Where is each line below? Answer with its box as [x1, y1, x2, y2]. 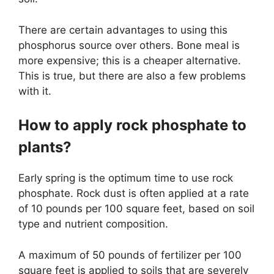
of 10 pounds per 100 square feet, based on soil [18, 202, 254, 215]
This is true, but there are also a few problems [18, 69, 246, 82]
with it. [18, 84, 51, 97]
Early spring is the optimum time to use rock [18, 172, 233, 185]
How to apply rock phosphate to [18, 116, 246, 135]
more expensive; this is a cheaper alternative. [18, 54, 241, 67]
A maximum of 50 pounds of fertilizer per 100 [18, 248, 242, 261]
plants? [18, 138, 72, 157]
